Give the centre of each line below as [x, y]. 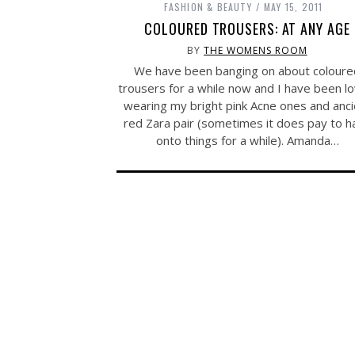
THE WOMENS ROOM [256, 51]
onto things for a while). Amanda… [247, 141]
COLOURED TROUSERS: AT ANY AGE [247, 29]
